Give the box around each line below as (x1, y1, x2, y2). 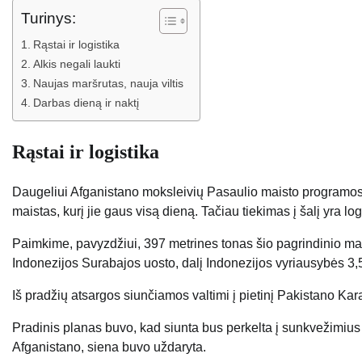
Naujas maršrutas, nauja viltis (32, 76, 183, 90)
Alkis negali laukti (32, 57, 120, 70)
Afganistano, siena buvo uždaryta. (12, 339, 206, 354)
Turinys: (21, 9, 76, 27)
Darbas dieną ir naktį (32, 95, 139, 109)
